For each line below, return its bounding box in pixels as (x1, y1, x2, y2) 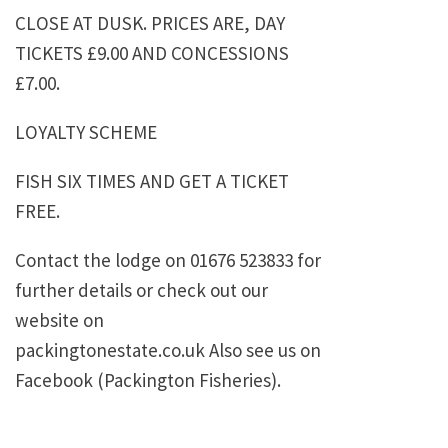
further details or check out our (15, 278, 268, 303)
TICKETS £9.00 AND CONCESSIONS (15, 41, 289, 66)
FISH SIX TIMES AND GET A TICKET (15, 169, 289, 194)
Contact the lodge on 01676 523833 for (15, 248, 321, 273)
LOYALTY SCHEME (15, 120, 157, 145)
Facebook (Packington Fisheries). (15, 368, 281, 393)
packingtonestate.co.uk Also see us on (15, 338, 321, 363)
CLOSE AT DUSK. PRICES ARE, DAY (15, 11, 285, 36)
